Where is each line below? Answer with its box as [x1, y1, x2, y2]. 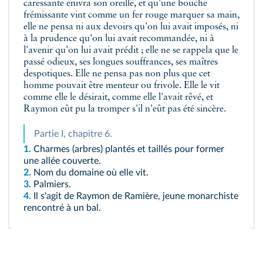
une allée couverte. [23, 156, 101, 166]
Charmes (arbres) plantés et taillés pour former [33, 144, 224, 154]
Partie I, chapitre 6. [34, 129, 112, 139]
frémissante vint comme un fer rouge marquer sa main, [23, 11, 240, 20]
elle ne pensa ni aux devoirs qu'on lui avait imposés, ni [23, 22, 238, 32]
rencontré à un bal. [23, 203, 101, 213]
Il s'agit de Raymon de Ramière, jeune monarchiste [33, 191, 238, 201]
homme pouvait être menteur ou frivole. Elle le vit [23, 81, 220, 90]
